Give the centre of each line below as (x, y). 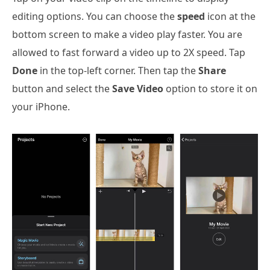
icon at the (230, 17)
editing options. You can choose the (95, 17)
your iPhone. (41, 107)
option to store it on (210, 89)
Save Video (138, 89)
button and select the (62, 89)
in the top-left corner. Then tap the (118, 71)
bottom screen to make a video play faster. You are (127, 35)
